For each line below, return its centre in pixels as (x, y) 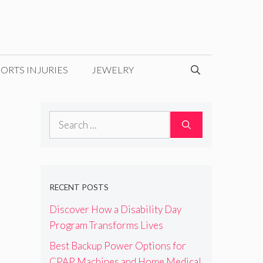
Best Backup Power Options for (117, 246)
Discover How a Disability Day (115, 209)
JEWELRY (113, 69)
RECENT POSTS (79, 188)
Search (63, 118)
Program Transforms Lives (106, 225)
